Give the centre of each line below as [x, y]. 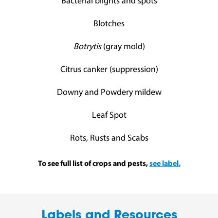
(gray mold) [123, 47]
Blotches [109, 24]
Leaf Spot [109, 116]
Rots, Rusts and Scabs [109, 139]
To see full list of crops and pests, [93, 164]
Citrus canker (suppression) [109, 70]
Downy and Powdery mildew [109, 93]
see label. [165, 164]
